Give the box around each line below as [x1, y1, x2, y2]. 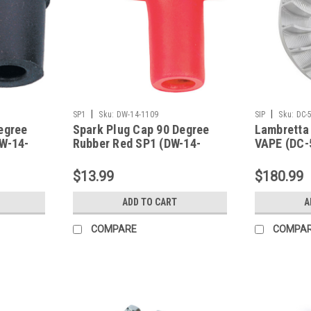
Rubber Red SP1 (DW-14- [72, 135, 201, 151]
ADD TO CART [122, 196, 178, 208]
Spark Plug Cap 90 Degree [72, 121, 210, 137]
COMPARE [90, 223, 137, 235]
